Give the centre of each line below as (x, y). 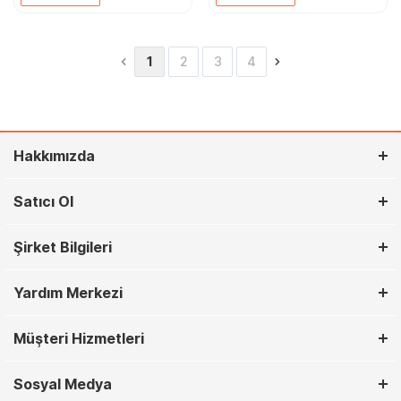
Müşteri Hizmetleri (79, 338)
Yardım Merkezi (68, 293)
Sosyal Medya (63, 384)
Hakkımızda (54, 156)
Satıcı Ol (43, 201)
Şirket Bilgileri (63, 247)
